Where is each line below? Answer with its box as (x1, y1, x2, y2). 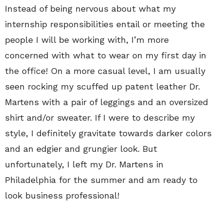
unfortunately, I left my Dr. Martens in (5, 159, 163, 169)
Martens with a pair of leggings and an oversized (5, 97, 208, 107)
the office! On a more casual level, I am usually (5, 66, 205, 76)
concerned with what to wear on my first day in (5, 50, 206, 60)
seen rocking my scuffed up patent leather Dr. (5, 81, 200, 91)
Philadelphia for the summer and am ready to (5, 175, 198, 185)
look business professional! (5, 190, 119, 200)
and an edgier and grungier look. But (5, 144, 157, 154)
